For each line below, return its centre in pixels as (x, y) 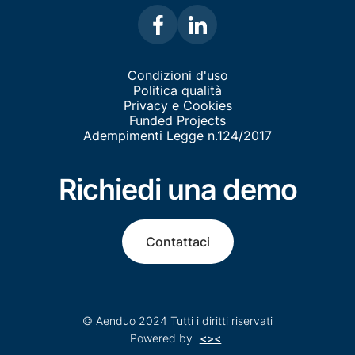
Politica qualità (177, 91)
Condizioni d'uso (177, 76)
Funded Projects (177, 121)
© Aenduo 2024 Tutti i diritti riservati (177, 321)
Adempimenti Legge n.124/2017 (177, 136)
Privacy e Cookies (177, 106)
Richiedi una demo (177, 190)
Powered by (162, 338)
